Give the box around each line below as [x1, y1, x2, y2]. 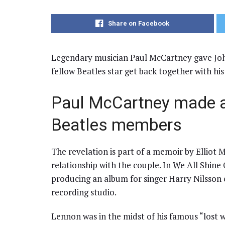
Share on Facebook [108, 20, 170, 28]
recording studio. [51, 186, 117, 198]
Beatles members [51, 115, 182, 135]
